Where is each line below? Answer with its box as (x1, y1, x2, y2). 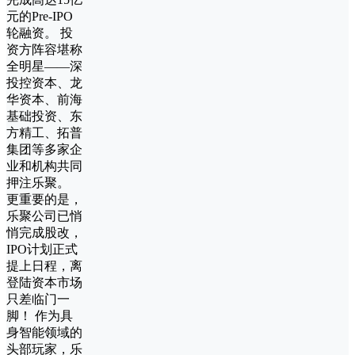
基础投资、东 (6, 109, 82, 123)
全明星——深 (6, 59, 82, 73)
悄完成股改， (6, 225, 82, 239)
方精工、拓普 (6, 125, 82, 139)
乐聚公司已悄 (6, 208, 82, 223)
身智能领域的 (6, 325, 82, 339)
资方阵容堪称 (6, 42, 82, 56)
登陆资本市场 (6, 275, 82, 289)
